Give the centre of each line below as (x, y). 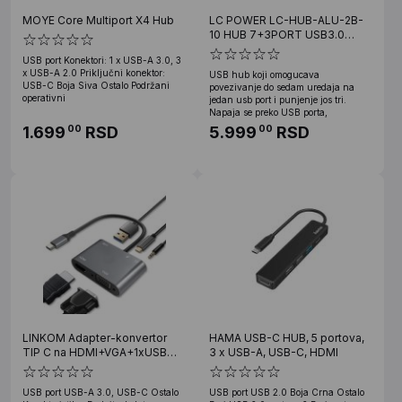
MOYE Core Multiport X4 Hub (98, 20)
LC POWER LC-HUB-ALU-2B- (286, 20)
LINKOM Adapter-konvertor (95, 337)
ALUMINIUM (240, 48)
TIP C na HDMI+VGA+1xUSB (95, 352)
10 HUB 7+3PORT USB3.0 (277, 34)
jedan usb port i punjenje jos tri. (278, 99)
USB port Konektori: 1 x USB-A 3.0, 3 (102, 60)
